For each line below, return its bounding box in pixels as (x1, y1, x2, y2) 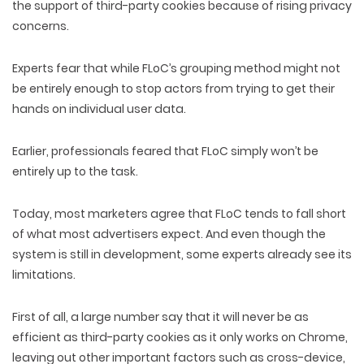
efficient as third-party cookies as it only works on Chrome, (12, 329, 348, 345)
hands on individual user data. (12, 101, 186, 117)
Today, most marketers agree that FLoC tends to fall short (12, 206, 346, 222)
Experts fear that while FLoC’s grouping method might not (12, 60, 340, 76)
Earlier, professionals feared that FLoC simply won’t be (12, 143, 318, 159)
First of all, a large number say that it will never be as (12, 309, 309, 325)
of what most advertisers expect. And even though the (12, 226, 326, 242)
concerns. (12, 18, 69, 34)
